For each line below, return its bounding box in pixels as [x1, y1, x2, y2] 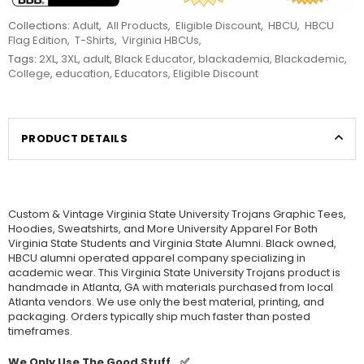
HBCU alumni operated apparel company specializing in [8, 249, 305, 266]
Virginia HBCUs [122, 32, 199, 48]
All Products [106, 17, 168, 33]
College [8, 65, 50, 81]
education [55, 65, 110, 81]
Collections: [8, 17, 72, 33]
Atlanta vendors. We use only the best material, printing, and [8, 293, 324, 310]
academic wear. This [8, 264, 119, 280]
